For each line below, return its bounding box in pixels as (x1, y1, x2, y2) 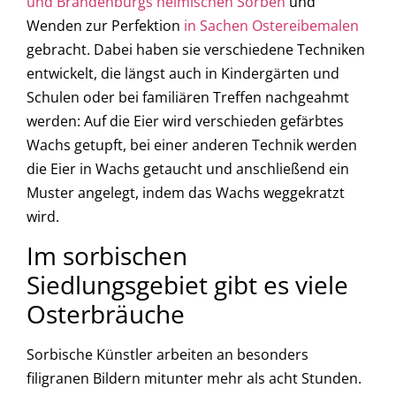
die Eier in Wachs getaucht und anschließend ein (27, 159, 349, 179)
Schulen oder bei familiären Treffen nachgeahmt (27, 88, 349, 108)
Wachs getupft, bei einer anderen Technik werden (27, 135, 357, 156)
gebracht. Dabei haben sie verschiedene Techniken (27, 40, 365, 60)
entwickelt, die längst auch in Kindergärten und (27, 64, 339, 84)
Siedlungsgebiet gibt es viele (27, 268, 348, 302)
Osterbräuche (27, 297, 185, 331)
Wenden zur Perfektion (27, 16, 180, 36)
